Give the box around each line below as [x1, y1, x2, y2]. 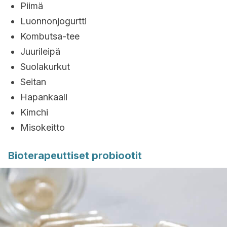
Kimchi [20, 107, 48, 118]
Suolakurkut [20, 61, 70, 72]
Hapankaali [20, 92, 67, 102]
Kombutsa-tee [20, 31, 80, 42]
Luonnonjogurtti [20, 16, 87, 26]
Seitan [20, 77, 46, 87]
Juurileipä [20, 46, 60, 57]
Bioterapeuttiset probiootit [8, 149, 142, 162]
